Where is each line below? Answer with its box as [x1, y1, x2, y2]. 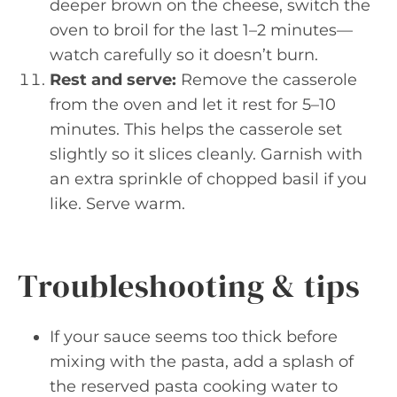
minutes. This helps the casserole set [50, 120, 342, 139]
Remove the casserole [176, 70, 357, 90]
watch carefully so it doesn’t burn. [50, 45, 318, 65]
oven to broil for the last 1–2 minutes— [50, 20, 353, 40]
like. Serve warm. [50, 194, 185, 214]
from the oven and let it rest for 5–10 [50, 95, 336, 114]
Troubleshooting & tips [18, 264, 361, 307]
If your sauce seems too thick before [50, 327, 338, 346]
